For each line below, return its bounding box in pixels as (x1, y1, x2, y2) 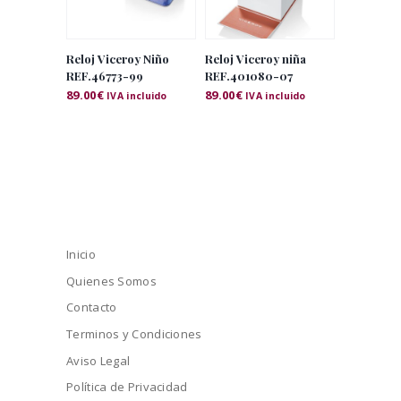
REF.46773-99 (66, 67, 143, 83)
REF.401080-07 (205, 67, 293, 83)
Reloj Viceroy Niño (66, 50, 169, 66)
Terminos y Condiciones (66, 325, 202, 342)
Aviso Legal (66, 352, 131, 369)
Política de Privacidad (66, 379, 188, 396)
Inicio (66, 245, 96, 262)
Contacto (66, 299, 117, 316)
